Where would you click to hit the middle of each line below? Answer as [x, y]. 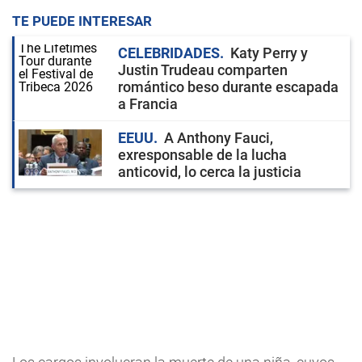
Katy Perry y [269, 53]
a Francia [148, 104]
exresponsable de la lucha [202, 155]
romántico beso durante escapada [228, 87]
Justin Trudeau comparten [203, 70]
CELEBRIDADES [169, 53]
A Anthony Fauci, [219, 138]
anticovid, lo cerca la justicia [210, 172]
